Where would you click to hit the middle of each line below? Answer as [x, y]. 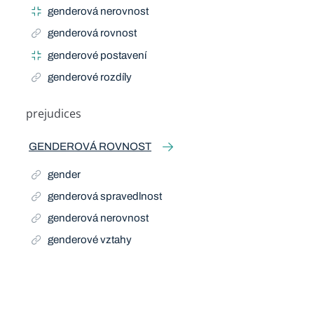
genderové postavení [97, 55]
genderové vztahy [90, 240]
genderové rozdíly [90, 77]
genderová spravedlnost [105, 196]
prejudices [53, 114]
